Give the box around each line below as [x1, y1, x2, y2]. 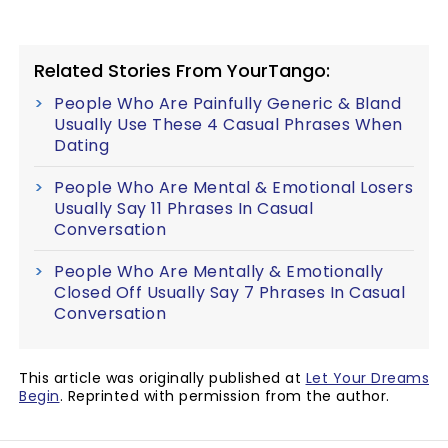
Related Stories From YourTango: [34, 58, 330, 84]
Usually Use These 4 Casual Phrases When [54, 113, 403, 137]
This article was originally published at [19, 368, 306, 389]
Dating [54, 134, 109, 158]
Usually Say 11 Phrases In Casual [54, 197, 313, 221]
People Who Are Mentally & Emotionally [54, 260, 384, 284]
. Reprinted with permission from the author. [59, 386, 390, 407]
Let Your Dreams [305, 368, 429, 389]
